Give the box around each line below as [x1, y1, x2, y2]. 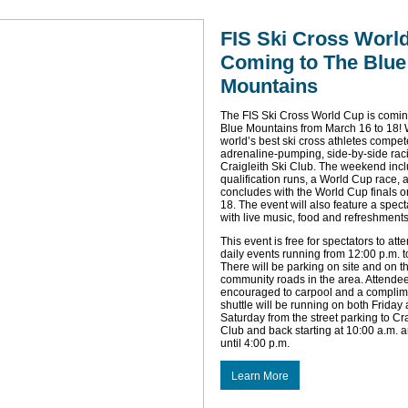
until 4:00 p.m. [220, 337, 290, 350]
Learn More [231, 370, 289, 382]
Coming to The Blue [220, 51, 406, 74]
